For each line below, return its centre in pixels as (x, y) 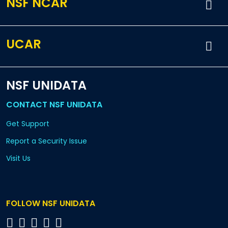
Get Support (28, 123)
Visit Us (18, 158)
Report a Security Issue (47, 141)
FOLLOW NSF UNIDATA (51, 203)
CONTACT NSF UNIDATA (54, 104)
